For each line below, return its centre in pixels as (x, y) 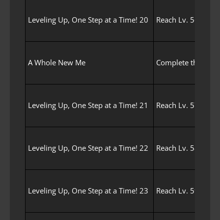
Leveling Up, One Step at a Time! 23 (88, 190)
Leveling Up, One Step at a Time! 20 (88, 19)
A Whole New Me (57, 62)
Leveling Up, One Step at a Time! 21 (88, 105)
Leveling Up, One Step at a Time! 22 (88, 148)
